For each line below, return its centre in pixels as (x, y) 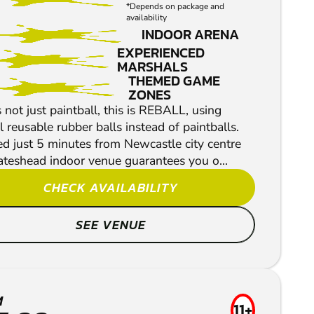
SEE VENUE (111, 225)
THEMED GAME (174, 81)
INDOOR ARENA (190, 35)
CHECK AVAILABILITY (111, 188)
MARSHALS (152, 67)
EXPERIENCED (161, 53)
